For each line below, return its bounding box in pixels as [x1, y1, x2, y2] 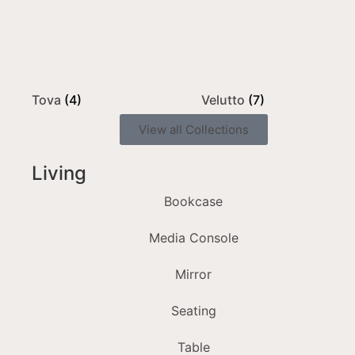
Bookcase [164, 193, 223, 210]
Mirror [175, 266, 212, 283]
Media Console [148, 230, 239, 246]
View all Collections [138, 122, 249, 138]
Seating [170, 303, 216, 319]
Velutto [201, 92, 248, 109]
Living [32, 162, 86, 185]
